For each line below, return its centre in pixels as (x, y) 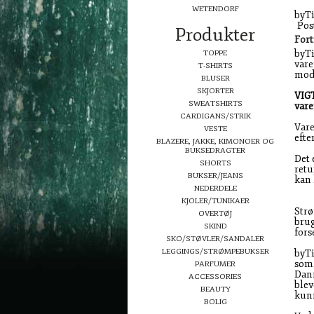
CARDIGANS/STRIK (215, 116)
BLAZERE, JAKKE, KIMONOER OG (215, 141)
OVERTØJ (215, 213)
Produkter (215, 35)
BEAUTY (215, 289)
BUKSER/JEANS (215, 176)
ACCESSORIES (215, 277)
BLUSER (215, 78)
